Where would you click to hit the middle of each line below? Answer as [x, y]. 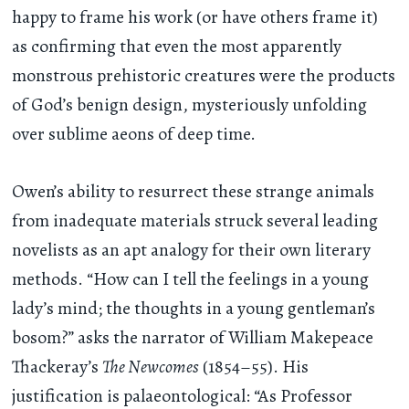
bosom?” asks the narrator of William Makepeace [193, 337]
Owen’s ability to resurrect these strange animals [194, 191]
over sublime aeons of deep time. [134, 134]
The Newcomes [151, 366]
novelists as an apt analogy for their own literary [192, 249]
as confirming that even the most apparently [177, 47]
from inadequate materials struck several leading [195, 220]
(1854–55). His [254, 366]
